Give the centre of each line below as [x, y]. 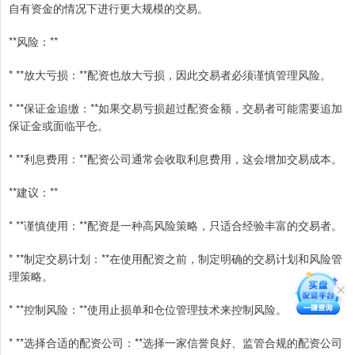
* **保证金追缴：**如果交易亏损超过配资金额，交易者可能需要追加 [176, 108]
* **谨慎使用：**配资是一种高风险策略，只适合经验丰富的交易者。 [176, 225]
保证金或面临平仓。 [59, 126]
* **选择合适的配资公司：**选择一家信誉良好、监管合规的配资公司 [176, 343]
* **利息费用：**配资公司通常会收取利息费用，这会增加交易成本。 [176, 159]
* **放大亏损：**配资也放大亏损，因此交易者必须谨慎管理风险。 [170, 75]
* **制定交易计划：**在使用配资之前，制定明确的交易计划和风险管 [176, 259]
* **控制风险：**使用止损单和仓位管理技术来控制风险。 [148, 309]
